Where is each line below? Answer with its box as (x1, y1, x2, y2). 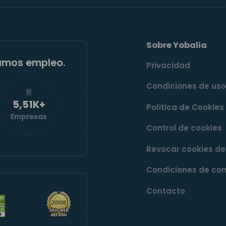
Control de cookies (146, 123, 222, 133)
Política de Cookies (146, 101, 224, 112)
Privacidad (146, 60, 191, 71)
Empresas (11, 111, 47, 122)
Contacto (146, 185, 186, 196)
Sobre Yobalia (146, 39, 207, 51)
